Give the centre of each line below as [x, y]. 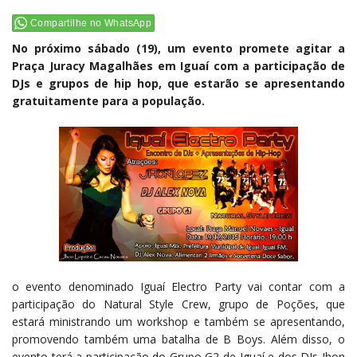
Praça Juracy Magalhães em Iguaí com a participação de [178, 66]
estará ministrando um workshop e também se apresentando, [178, 321]
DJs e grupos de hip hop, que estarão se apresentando [178, 84]
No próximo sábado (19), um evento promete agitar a [178, 49]
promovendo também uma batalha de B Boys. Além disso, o [178, 339]
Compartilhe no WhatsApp [91, 24]
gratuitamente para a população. [108, 101]
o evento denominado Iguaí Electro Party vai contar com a [178, 286]
